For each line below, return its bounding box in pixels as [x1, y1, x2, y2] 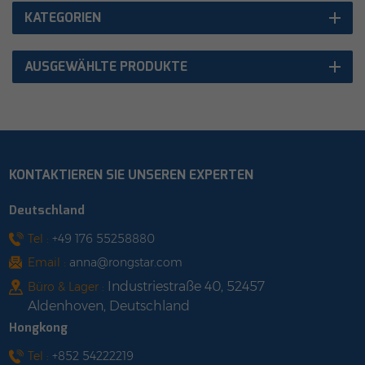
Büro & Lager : [28, 279, 108, 293]
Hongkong [9, 319, 68, 336]
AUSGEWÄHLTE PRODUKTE [24, 58, 187, 76]
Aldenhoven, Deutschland [28, 297, 190, 314]
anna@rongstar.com [69, 256, 182, 270]
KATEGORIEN [24, 9, 101, 27]
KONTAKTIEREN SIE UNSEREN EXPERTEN [9, 165, 254, 183]
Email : [28, 256, 69, 270]
